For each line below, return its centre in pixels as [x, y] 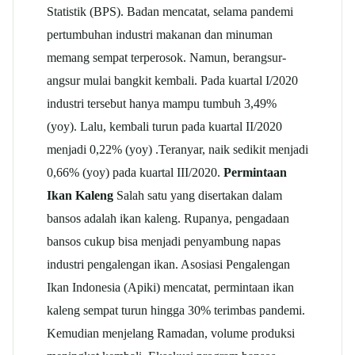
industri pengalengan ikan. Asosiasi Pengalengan [168, 264]
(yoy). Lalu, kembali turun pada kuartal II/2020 [164, 126]
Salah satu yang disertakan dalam [198, 195]
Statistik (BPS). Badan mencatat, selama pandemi [170, 11]
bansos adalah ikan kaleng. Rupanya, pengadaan [168, 218]
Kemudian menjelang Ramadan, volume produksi [171, 333]
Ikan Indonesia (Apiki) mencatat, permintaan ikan [170, 287]
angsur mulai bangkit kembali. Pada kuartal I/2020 [172, 80]
